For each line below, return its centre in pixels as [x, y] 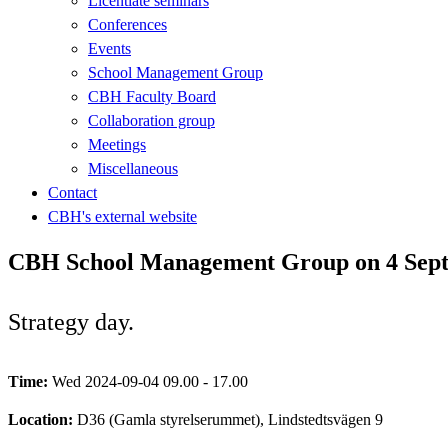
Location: [42, 419]
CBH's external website [122, 216]
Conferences [127, 24]
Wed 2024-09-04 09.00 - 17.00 [150, 381]
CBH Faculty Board [152, 96]
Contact [72, 192]
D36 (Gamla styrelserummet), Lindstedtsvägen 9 [230, 419]
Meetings [117, 144]
